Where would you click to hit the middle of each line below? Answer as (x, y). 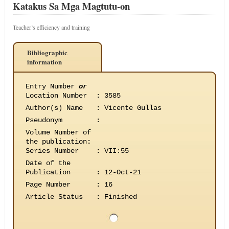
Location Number (56, 96)
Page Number (48, 185)
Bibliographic (47, 52)
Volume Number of (58, 132)
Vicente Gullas (133, 108)
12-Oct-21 (122, 172)
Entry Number (52, 86)
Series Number (52, 151)
